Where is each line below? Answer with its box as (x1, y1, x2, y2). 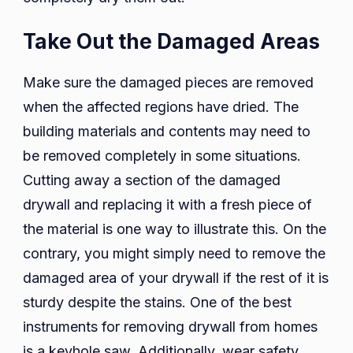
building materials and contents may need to (23, 123, 310, 140)
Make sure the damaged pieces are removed (23, 74, 314, 91)
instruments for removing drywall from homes (23, 318, 318, 336)
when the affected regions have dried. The (23, 98, 299, 116)
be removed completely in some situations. (23, 147, 301, 165)
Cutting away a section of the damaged (23, 172, 281, 189)
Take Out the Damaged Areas (23, 29, 320, 54)
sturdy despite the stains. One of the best (23, 294, 292, 311)
